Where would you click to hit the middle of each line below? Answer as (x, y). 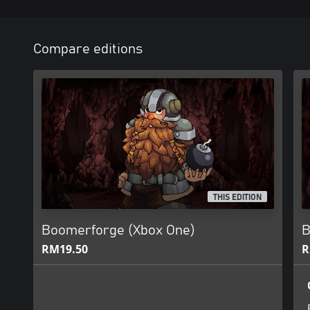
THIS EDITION (238, 198)
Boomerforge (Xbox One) (118, 230)
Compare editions (88, 49)
